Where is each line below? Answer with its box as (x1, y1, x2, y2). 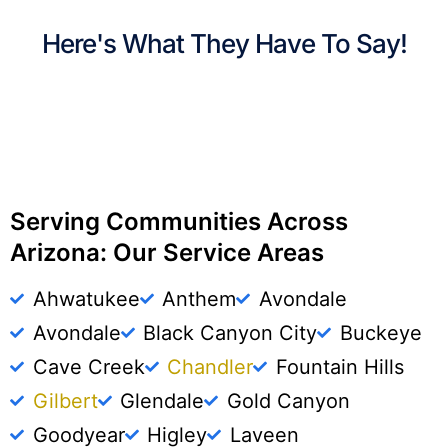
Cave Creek (32, 354, 145, 379)
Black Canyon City (143, 320, 317, 345)
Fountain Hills (275, 354, 404, 379)
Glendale (120, 388, 204, 413)
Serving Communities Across (10, 206, 348, 236)
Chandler (167, 354, 253, 379)
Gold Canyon (226, 388, 350, 413)
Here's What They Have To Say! (41, 28, 407, 60)
